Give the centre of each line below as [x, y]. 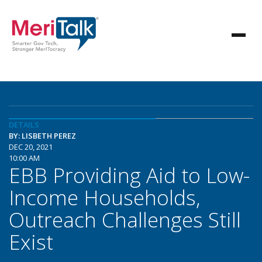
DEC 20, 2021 [31, 147]
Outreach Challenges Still [125, 219]
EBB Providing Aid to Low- [129, 175]
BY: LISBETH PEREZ [42, 136]
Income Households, [105, 197]
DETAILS [24, 125]
